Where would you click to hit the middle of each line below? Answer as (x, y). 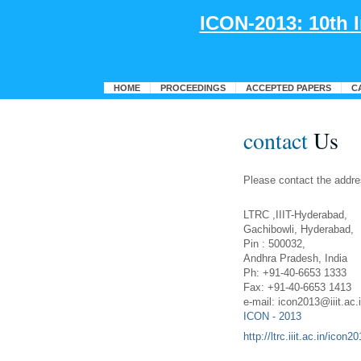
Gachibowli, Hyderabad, (299, 229)
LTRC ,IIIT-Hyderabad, (295, 215)
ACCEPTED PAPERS (288, 88)
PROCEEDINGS (193, 88)
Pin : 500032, (274, 244)
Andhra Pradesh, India (295, 258)
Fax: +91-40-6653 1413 (297, 287)
